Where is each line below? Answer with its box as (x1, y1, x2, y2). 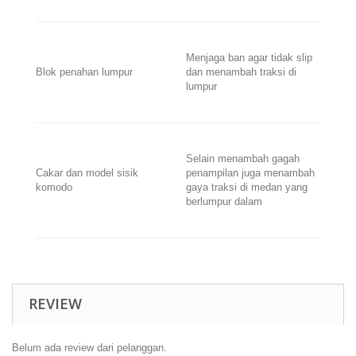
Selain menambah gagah (186, 153, 300, 164)
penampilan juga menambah (186, 167, 315, 179)
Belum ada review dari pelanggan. (12, 342, 167, 354)
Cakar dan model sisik (36, 167, 138, 179)
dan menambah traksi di (186, 66, 296, 78)
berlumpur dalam (186, 195, 262, 207)
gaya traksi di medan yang (186, 181, 308, 193)
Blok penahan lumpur (36, 66, 133, 78)
